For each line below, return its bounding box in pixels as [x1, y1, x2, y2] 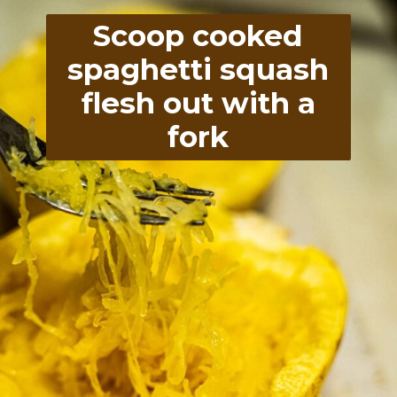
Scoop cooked [93, 17, 304, 53]
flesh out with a [81, 84, 315, 121]
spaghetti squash [67, 51, 330, 87]
